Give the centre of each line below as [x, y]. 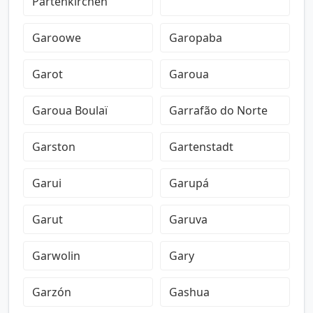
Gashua [189, 292]
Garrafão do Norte [218, 110]
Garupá [189, 183]
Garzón [52, 292]
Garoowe [57, 38]
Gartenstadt [201, 147]
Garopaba [196, 38]
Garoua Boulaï [70, 110]
